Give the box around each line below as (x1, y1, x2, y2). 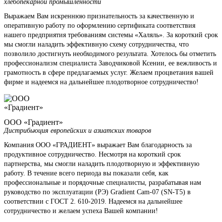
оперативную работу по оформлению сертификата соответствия (4, 22, 195, 30)
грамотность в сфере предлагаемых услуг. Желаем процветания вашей (4, 69, 214, 77)
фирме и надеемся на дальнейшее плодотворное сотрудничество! (4, 78, 199, 86)
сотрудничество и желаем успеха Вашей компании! (4, 207, 158, 215)
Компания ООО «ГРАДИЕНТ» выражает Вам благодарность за (4, 141, 192, 149)
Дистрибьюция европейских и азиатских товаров (4, 127, 151, 135)
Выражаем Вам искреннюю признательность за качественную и (4, 12, 194, 20)
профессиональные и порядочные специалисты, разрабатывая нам (4, 179, 201, 187)
